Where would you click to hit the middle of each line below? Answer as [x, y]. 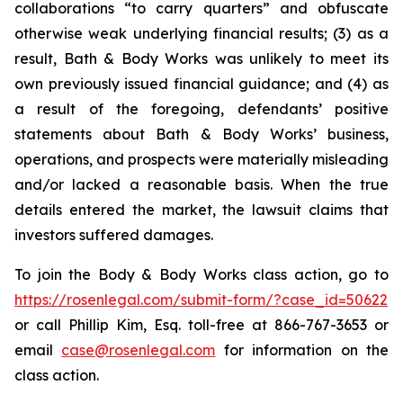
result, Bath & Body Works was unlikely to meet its [201, 58]
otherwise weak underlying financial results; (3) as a [201, 33]
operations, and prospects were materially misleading [201, 159]
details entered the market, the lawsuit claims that [201, 210]
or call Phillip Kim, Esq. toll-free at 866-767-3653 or [201, 325]
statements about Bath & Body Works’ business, [201, 134]
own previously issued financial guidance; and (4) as [201, 84]
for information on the [302, 350]
